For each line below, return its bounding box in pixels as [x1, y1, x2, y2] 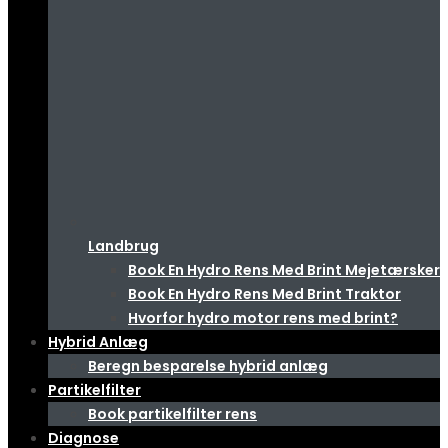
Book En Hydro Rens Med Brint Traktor [128, 284, 401, 304]
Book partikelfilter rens [88, 404, 257, 424]
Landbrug [88, 236, 159, 256]
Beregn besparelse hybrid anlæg [88, 356, 328, 376]
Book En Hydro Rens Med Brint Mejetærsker [128, 260, 440, 280]
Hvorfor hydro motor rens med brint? [128, 308, 398, 328]
